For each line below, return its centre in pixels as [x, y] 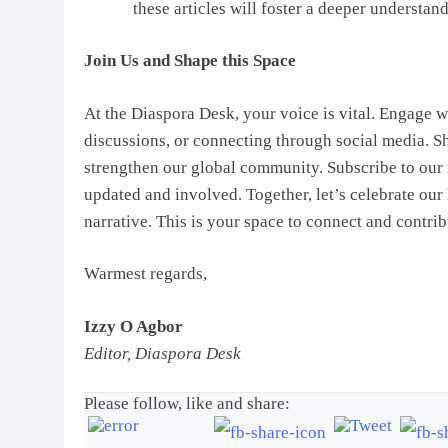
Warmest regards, [145, 274]
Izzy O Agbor [133, 326]
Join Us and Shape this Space [190, 61]
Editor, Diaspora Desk [162, 353]
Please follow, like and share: [187, 404]
